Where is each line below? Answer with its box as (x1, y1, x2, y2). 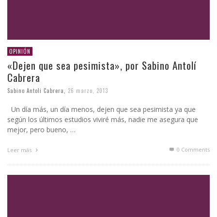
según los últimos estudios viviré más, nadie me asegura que (7, 114, 198, 124)
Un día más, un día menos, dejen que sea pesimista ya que (7, 104, 196, 114)
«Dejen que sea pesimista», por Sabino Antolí (7, 57, 196, 73)
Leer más (7, 146, 33, 154)
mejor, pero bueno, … (7, 124, 76, 134)
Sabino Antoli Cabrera (7, 86, 64, 94)
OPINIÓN (9, 47, 31, 55)
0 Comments (175, 145, 210, 153)
